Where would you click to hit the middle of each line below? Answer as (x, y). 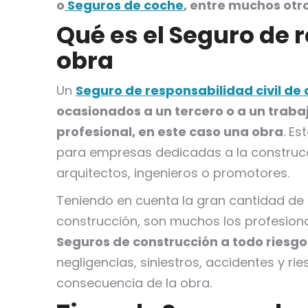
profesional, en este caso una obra (170, 132)
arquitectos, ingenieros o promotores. (173, 173)
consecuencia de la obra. (134, 283)
